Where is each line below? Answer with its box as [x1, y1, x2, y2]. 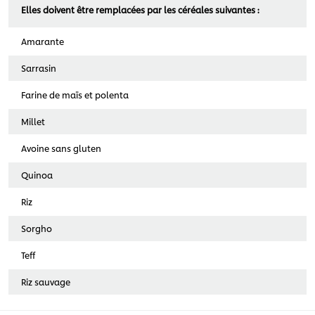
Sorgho [21, 221, 52, 234]
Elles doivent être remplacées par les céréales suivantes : [21, 3, 259, 15]
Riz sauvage [21, 275, 70, 288]
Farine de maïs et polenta [21, 88, 129, 101]
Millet [21, 115, 45, 127]
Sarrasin [21, 61, 56, 74]
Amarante [21, 34, 64, 47]
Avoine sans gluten [21, 141, 101, 154]
